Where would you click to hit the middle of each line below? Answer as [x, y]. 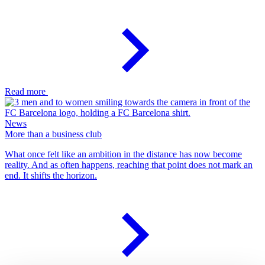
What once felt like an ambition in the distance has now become [123, 154]
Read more [26, 91]
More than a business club [53, 134]
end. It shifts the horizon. [51, 175]
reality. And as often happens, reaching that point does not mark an [129, 164]
